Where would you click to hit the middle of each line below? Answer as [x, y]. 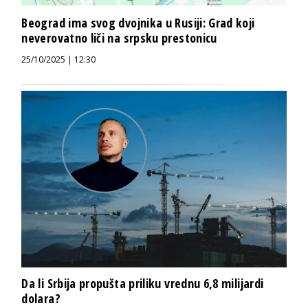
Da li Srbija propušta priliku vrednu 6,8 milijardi [143, 284]
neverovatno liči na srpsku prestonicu [119, 38]
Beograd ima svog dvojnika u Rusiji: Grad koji [138, 23]
